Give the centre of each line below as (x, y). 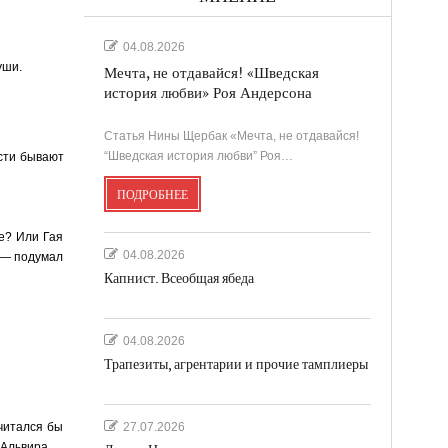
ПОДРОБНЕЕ (152, 194)
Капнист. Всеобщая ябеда (178, 278)
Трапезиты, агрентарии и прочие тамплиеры (235, 364)
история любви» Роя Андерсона (207, 93)
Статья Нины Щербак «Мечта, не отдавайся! (231, 135)
